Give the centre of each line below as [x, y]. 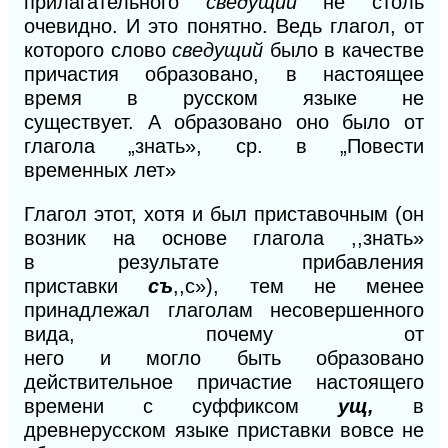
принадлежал [96, 309]
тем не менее [336, 285]
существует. [86, 121]
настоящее [374, 73]
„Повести [382, 145]
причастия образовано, [155, 73]
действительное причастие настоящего [224, 381]
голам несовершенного [310, 309]
